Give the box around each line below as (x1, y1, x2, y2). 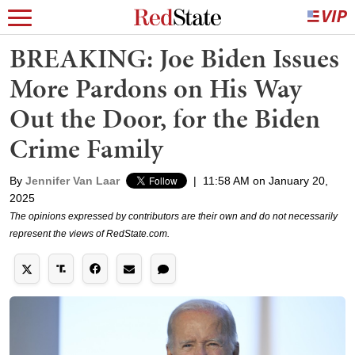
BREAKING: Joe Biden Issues (10, 40, 339, 77)
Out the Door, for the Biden (10, 100, 320, 137)
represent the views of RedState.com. (10, 228, 170, 239)
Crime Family (10, 130, 163, 167)
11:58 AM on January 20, (203, 174, 328, 187)
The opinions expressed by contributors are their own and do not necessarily (10, 211, 338, 222)
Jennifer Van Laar (25, 174, 120, 187)
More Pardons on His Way (10, 70, 302, 107)
